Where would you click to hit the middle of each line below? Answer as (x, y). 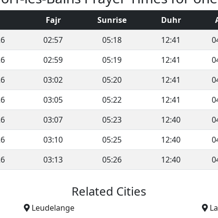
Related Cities (109, 191)
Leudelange (53, 208)
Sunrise (112, 20)
